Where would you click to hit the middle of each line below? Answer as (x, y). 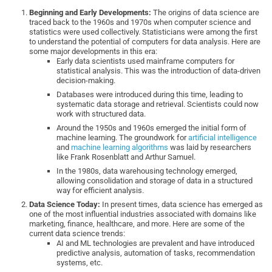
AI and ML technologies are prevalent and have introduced (156, 243)
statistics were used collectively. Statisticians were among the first (144, 32)
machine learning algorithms (120, 148)
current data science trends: (77, 234)
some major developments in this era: (93, 52)
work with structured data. (102, 114)
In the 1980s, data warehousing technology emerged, (147, 171)
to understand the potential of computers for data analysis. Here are (145, 42)
